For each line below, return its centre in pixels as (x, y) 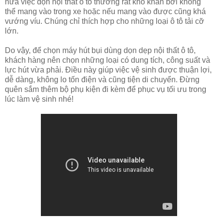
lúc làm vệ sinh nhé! (39, 99)
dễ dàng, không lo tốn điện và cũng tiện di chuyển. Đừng (102, 80)
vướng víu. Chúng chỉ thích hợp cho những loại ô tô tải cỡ (105, 21)
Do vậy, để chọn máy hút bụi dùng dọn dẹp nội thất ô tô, (100, 51)
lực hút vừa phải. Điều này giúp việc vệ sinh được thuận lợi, (108, 70)
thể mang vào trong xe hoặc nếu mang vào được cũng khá (105, 12)
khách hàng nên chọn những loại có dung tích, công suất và (108, 60)
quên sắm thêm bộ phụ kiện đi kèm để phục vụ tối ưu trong (106, 90)
